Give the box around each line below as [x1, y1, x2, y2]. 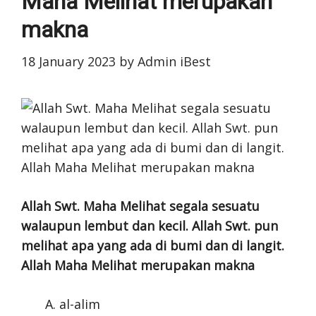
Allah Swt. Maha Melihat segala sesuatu [21, 197, 260, 214]
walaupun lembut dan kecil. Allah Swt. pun [21, 217, 278, 234]
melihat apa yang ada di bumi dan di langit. [21, 237, 284, 254]
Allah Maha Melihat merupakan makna [21, 257, 255, 274]
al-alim [59, 296, 100, 312]
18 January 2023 [21, 53, 116, 70]
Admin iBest [138, 53, 211, 70]
